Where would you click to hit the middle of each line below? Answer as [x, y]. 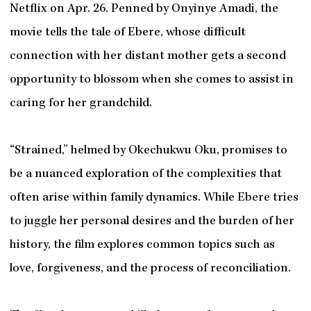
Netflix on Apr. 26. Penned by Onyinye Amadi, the [144, 9]
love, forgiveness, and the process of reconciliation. [150, 269]
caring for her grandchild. [81, 103]
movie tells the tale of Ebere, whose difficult [127, 33]
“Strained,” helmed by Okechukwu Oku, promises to [148, 151]
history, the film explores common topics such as [142, 245]
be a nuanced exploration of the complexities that [145, 174]
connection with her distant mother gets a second [148, 56]
